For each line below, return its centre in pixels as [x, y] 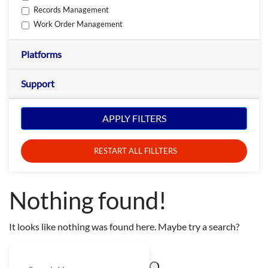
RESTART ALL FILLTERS [135, 151]
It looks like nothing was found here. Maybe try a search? [124, 226]
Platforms [41, 54]
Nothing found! [88, 200]
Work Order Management [78, 24]
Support [38, 83]
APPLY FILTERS [134, 118]
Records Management [71, 10]
